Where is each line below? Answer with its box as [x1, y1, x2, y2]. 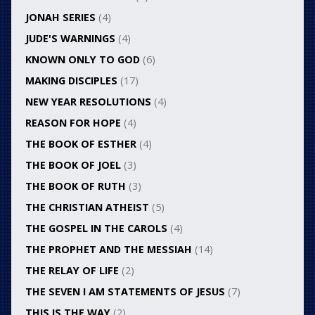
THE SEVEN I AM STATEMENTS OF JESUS [25, 285, 225, 299]
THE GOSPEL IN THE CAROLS [25, 221, 167, 236]
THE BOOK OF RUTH [25, 179, 126, 193]
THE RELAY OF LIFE [25, 264, 119, 278]
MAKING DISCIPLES [25, 74, 117, 88]
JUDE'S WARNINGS [25, 32, 115, 46]
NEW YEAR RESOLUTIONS [25, 95, 151, 109]
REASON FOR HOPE [25, 116, 121, 130]
